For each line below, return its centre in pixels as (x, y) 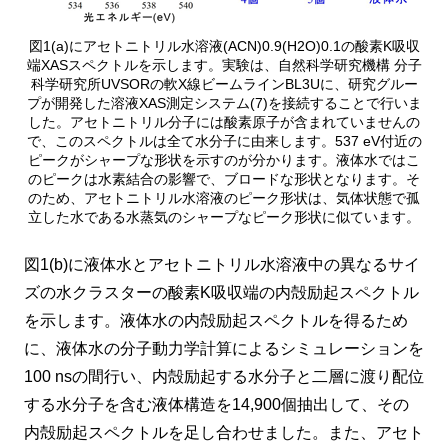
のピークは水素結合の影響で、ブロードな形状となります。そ (224, 179)
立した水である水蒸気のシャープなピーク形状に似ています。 (224, 217)
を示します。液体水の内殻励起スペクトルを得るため (216, 321)
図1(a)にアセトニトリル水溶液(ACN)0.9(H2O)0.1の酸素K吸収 (224, 46)
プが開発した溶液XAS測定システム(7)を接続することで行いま (224, 103)
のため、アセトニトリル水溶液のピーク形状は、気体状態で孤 (224, 198)
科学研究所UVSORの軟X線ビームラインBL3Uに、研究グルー (224, 84)
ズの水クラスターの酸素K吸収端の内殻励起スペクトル (221, 293)
